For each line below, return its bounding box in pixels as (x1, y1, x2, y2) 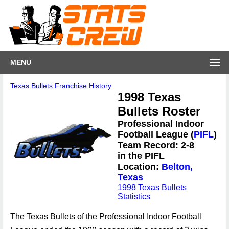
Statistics (118, 192, 150, 201)
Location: (118, 162, 162, 172)
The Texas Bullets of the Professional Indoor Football (10, 212, 201, 221)
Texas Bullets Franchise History (10, 82, 111, 90)
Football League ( (118, 129, 194, 140)
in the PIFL (118, 151, 165, 161)
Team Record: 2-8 (118, 140, 194, 150)
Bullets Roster (118, 104, 200, 118)
